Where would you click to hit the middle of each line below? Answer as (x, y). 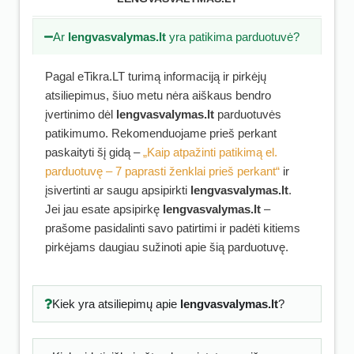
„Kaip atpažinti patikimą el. (210, 152)
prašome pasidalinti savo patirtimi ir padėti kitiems (173, 228)
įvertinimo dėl (81, 114)
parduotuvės (248, 114)
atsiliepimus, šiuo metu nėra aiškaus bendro (158, 95)
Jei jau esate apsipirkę (104, 209)
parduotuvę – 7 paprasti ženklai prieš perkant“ (162, 171)
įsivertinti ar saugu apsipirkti (118, 190)
